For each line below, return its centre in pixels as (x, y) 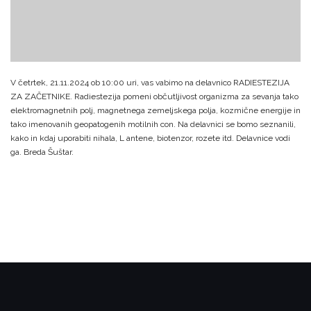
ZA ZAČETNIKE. (41, 96)
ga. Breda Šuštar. (42, 152)
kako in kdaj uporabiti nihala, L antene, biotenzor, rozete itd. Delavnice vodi (150, 138)
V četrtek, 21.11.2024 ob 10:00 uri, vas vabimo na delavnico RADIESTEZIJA (150, 82)
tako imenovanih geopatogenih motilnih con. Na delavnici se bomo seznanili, (153, 124)
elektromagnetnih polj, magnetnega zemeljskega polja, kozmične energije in (155, 110)
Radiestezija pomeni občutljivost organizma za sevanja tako (185, 96)
